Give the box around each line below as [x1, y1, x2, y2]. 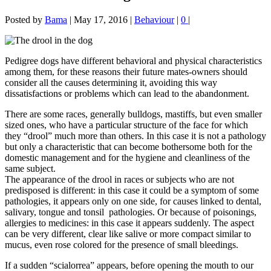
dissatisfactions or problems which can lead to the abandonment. [5, 88, 249, 99]
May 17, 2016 [74, 15, 128, 25]
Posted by [5, 15, 45, 25]
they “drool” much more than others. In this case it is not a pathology [5, 131, 266, 142]
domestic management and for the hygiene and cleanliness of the [5, 152, 250, 163]
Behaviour [134, 15, 174, 25]
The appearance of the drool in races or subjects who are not [5, 174, 234, 185]
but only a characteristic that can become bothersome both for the [5, 142, 252, 152]
